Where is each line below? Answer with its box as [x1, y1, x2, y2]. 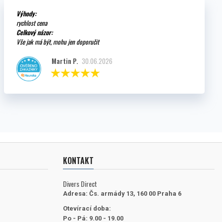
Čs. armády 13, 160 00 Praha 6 [89, 189, 181, 197]
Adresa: [63, 189, 88, 197]
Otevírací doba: [63, 204, 111, 212]
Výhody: [16, 8, 37, 18]
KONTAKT [63, 154, 94, 166]
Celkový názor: [16, 27, 53, 37]
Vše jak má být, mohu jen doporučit [16, 36, 100, 47]
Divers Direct [63, 178, 97, 189]
